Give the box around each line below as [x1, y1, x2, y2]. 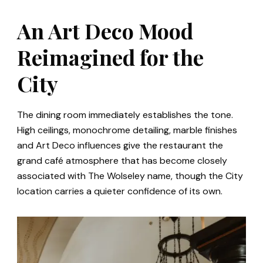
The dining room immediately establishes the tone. [17, 108, 233, 121]
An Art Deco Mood [17, 16, 193, 45]
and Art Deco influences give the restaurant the [17, 139, 223, 151]
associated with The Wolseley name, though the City [17, 169, 243, 182]
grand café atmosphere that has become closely [17, 154, 227, 167]
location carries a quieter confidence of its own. [17, 184, 222, 197]
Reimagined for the [17, 42, 204, 71]
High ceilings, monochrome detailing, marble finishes [17, 123, 237, 136]
